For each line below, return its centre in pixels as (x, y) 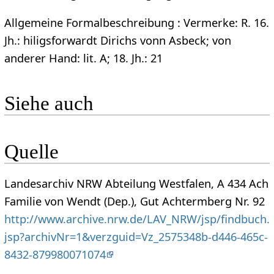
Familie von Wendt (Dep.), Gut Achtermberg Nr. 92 (134, 202)
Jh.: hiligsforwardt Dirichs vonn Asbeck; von (117, 40)
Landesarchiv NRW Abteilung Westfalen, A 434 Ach (136, 184)
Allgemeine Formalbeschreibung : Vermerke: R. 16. (136, 22)
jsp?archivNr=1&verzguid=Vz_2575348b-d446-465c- (136, 237)
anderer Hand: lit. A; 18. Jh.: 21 (83, 58)
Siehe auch (49, 103)
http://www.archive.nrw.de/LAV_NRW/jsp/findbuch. (137, 219)
